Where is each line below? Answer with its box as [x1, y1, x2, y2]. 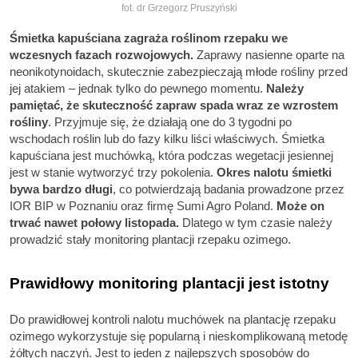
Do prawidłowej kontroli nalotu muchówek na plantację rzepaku [10, 312, 336, 326]
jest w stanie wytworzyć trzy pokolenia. [10, 165, 217, 179]
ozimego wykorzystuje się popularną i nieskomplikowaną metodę [10, 328, 348, 343]
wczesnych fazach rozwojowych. [10, 47, 193, 62]
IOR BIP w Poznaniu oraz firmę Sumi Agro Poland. [10, 198, 276, 213]
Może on [276, 198, 324, 213]
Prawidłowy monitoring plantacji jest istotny [10, 275, 329, 292]
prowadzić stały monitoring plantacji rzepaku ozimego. [10, 232, 291, 246]
